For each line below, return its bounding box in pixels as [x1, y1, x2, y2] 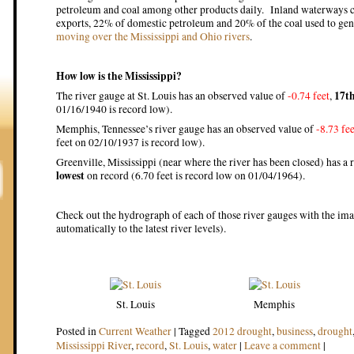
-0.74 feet [288, 88, 330, 103]
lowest [56, 168, 85, 183]
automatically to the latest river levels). [56, 221, 226, 235]
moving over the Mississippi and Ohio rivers [56, 29, 250, 43]
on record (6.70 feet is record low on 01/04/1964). [85, 168, 305, 183]
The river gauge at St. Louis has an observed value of [56, 88, 288, 103]
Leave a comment [244, 338, 321, 352]
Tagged [179, 324, 213, 338]
